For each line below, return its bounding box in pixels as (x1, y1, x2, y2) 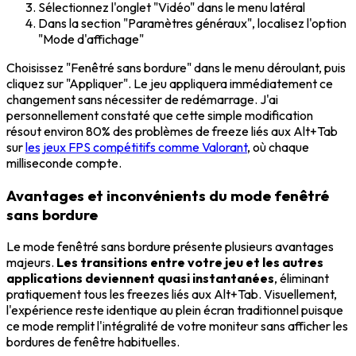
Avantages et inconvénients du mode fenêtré (6, 185, 329, 205)
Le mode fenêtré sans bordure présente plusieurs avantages (6, 238, 334, 255)
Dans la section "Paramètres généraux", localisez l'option (38, 14, 346, 31)
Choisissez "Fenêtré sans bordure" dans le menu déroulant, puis (6, 59, 346, 75)
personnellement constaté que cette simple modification (6, 106, 313, 123)
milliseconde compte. (6, 154, 122, 171)
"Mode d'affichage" (38, 30, 144, 47)
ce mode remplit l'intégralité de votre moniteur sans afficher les (6, 318, 348, 335)
